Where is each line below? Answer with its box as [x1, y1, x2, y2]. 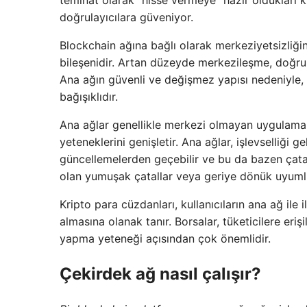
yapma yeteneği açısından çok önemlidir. [60, 232, 271, 246]
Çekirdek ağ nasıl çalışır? [60, 264, 261, 284]
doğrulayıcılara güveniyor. [60, 10, 193, 25]
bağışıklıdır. [60, 90, 118, 104]
